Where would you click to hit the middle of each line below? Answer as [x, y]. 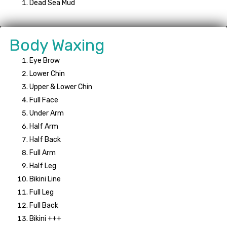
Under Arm [47, 113]
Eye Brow [45, 61]
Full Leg [42, 193]
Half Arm [44, 127]
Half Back [45, 140]
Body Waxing [57, 45]
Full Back [44, 206]
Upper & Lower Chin [61, 87]
